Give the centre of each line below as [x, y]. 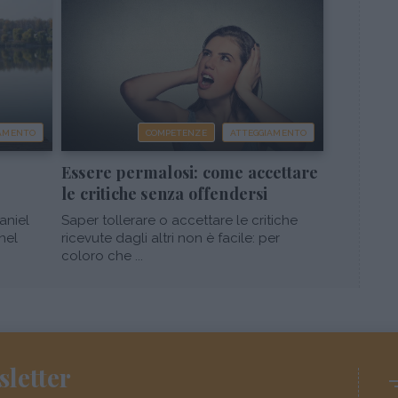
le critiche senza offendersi [165, 194]
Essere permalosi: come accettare [190, 173]
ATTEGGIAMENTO [268, 133]
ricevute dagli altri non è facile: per [171, 239]
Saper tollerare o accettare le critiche [179, 221]
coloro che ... [102, 256]
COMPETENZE [176, 133]
